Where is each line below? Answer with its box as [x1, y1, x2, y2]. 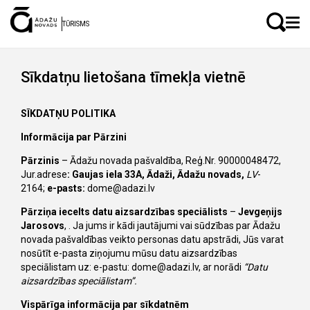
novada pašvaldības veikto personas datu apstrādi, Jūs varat [21, 234, 284, 245]
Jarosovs [21, 220, 64, 231]
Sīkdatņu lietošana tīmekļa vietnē [21, 69, 246, 86]
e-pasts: [45, 183, 87, 194]
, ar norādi [199, 262, 244, 273]
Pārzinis [21, 155, 60, 166]
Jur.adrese [21, 169, 67, 180]
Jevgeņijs [238, 206, 282, 217]
